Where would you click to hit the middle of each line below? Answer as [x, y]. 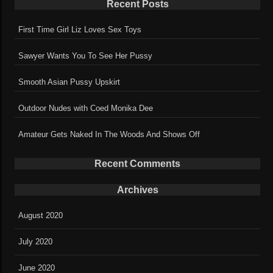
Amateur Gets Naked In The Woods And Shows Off [109, 134]
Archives [137, 190]
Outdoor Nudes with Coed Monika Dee [86, 108]
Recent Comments [137, 164]
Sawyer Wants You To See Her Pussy [86, 55]
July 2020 [36, 242]
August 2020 [41, 216]
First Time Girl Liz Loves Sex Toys [80, 29]
